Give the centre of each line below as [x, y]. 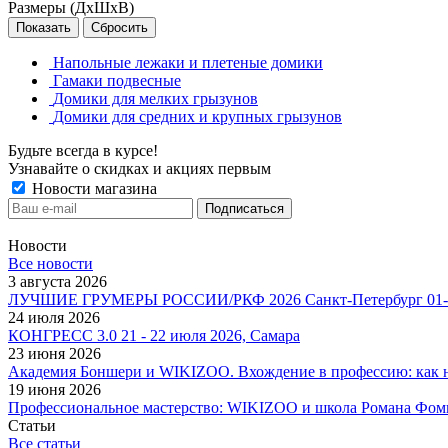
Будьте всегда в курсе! [83, 150]
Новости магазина [92, 188]
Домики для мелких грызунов [155, 98]
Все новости [50, 263]
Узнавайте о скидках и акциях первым [139, 168]
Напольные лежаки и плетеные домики [188, 62]
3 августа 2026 [57, 281]
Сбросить [119, 27]
